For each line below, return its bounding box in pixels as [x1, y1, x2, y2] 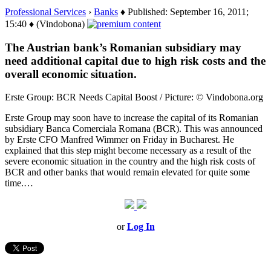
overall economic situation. [5, 67, 137, 80]
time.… [5, 178, 33, 189]
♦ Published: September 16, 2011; [118, 6, 249, 17]
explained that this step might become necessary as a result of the [5, 145, 251, 156]
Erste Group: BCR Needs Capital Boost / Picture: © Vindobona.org [5, 92, 263, 103]
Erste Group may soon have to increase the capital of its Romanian [5, 113, 258, 123]
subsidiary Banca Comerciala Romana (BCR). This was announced [5, 123, 263, 134]
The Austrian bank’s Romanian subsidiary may [5, 41, 241, 54]
